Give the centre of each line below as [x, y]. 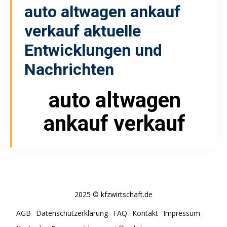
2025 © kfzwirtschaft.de [113, 194]
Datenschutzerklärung [72, 213]
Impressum [182, 213]
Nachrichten [69, 69]
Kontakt [145, 213]
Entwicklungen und [93, 50]
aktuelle [110, 31]
